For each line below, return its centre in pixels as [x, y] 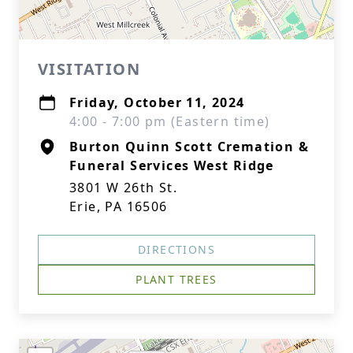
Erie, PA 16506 [119, 206]
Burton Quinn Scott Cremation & [189, 147]
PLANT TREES [176, 279]
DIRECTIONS [176, 249]
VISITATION [89, 69]
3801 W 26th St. [123, 188]
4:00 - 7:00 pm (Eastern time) [170, 121]
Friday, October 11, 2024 [157, 102]
